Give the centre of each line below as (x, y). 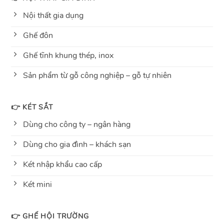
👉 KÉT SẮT (32, 107)
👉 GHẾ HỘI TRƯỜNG (50, 216)
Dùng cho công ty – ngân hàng (76, 124)
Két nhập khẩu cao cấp (62, 164)
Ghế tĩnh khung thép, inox (68, 55)
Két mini (37, 184)
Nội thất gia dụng (53, 15)
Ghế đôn (38, 35)
